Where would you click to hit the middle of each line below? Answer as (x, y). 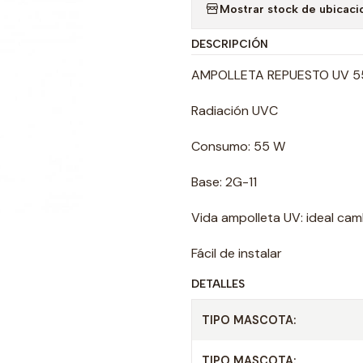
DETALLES (218, 284)
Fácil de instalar (237, 253)
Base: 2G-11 (224, 182)
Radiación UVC (235, 111)
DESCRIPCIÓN (230, 44)
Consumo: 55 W (238, 146)
